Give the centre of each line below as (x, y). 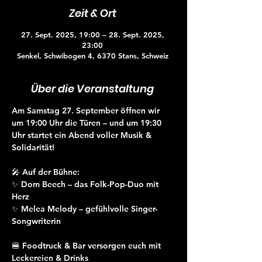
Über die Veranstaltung (92, 89)
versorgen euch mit (124, 246)
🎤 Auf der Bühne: (46, 172)
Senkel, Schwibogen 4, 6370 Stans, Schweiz (92, 56)
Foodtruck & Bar (54, 246)
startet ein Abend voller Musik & (89, 135)
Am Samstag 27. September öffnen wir (87, 111)
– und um (120, 123)
